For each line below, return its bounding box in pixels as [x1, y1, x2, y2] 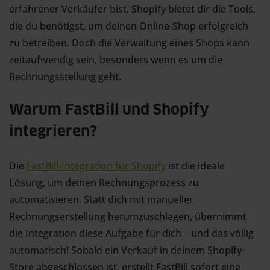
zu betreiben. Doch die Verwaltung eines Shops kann [9, 36, 250, 50]
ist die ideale [166, 159, 225, 173]
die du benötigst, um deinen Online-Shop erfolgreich [9, 19, 248, 33]
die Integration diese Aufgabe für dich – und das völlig [9, 227, 254, 240]
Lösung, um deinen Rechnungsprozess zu [9, 176, 199, 190]
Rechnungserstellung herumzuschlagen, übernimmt [9, 210, 246, 224]
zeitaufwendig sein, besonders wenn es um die [9, 53, 222, 67]
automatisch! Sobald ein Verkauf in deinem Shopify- [9, 243, 245, 257]
